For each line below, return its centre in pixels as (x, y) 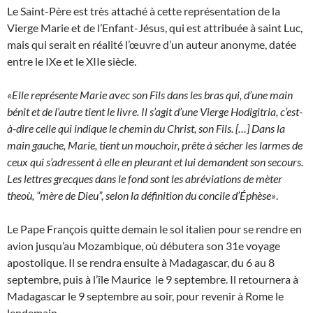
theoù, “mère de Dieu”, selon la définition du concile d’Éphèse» (141, 196)
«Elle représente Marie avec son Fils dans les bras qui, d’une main (150, 95)
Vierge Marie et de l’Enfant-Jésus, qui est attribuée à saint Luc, (155, 28)
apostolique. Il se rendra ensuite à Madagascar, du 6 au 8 (141, 263)
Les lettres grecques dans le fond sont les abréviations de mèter (145, 179)
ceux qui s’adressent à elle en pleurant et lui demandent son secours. (155, 162)
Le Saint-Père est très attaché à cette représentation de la (144, 11)
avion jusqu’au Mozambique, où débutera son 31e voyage (144, 246)
